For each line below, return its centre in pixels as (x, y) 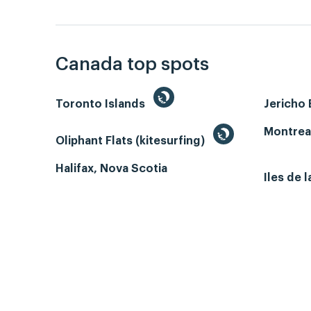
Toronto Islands (102, 104)
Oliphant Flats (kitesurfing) (132, 141)
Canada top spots (132, 65)
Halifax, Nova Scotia (111, 169)
